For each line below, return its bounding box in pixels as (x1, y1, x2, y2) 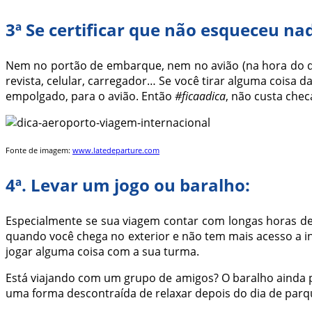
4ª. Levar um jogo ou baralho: (6, 173, 250, 197)
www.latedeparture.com (72, 146, 159, 156)
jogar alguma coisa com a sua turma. (6, 244, 199, 260)
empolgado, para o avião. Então (6, 88, 175, 104)
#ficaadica (175, 88, 226, 104)
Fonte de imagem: (6, 146, 72, 156)
